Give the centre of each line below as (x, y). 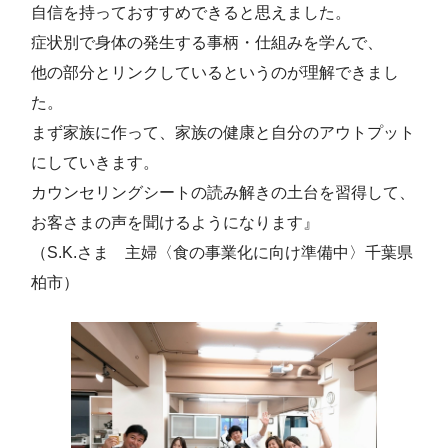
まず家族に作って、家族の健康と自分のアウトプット (223, 133)
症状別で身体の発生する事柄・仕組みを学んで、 (207, 43)
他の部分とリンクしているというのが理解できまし (215, 73)
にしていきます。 (95, 163)
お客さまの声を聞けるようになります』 (175, 223)
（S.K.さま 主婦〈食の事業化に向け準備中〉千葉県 (222, 253)
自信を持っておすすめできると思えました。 (191, 13)
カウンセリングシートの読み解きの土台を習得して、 (223, 193)
